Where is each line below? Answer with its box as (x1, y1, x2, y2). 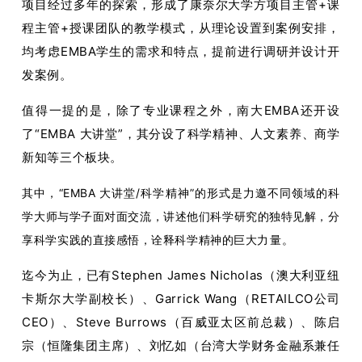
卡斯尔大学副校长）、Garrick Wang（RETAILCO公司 (22, 290, 340, 306)
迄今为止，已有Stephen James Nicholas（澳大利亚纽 (22, 267, 340, 283)
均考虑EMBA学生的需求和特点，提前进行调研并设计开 (22, 43, 340, 59)
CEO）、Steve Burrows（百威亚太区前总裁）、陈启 (22, 314, 340, 330)
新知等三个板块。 (22, 149, 123, 165)
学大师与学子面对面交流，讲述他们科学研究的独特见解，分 (22, 208, 340, 223)
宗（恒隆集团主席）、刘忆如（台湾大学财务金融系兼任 (22, 337, 340, 353)
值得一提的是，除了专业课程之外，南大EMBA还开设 (22, 102, 340, 118)
